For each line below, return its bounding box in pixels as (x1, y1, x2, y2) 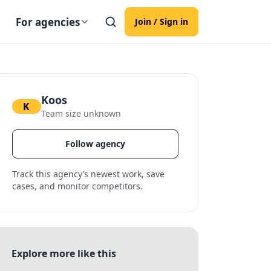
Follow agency (65, 138, 125, 149)
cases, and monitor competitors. (11, 180, 143, 192)
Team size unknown (41, 108, 121, 119)
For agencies (16, 15, 80, 29)
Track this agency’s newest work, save (11, 168, 165, 180)
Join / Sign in (135, 16, 188, 27)
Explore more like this (11, 247, 116, 260)
